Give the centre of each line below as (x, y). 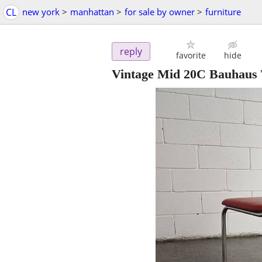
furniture (223, 12)
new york (41, 12)
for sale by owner (160, 12)
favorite (191, 56)
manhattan (92, 12)
